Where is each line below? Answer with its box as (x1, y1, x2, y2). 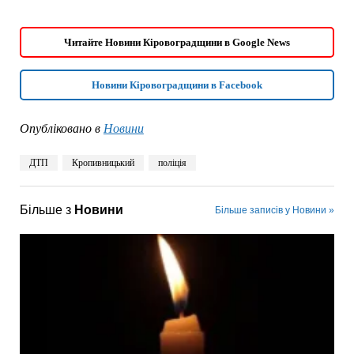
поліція (157, 156, 186, 168)
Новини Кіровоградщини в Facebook (92, 78, 262, 91)
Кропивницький (71, 156, 134, 168)
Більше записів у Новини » (215, 204, 335, 216)
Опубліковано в (19, 121, 100, 135)
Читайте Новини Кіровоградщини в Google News (64, 36, 290, 48)
